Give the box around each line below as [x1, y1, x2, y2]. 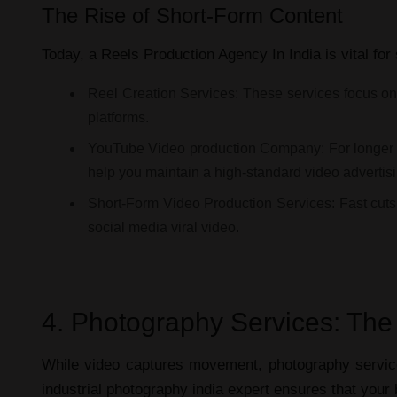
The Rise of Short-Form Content [42, 3, 343, 27]
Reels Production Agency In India [101, 45, 321, 63]
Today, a [42, 45, 101, 63]
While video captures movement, [42, 355, 269, 373]
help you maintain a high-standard [88, 164, 305, 180]
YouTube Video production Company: [88, 140, 325, 156]
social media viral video [88, 219, 236, 235]
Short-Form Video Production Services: [88, 195, 335, 211]
